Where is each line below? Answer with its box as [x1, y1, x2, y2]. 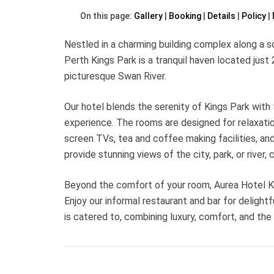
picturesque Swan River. [64, 70, 166, 82]
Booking [169, 11, 201, 21]
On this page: [80, 11, 134, 21]
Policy [242, 11, 266, 21]
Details [207, 11, 235, 21]
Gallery [134, 11, 163, 21]
